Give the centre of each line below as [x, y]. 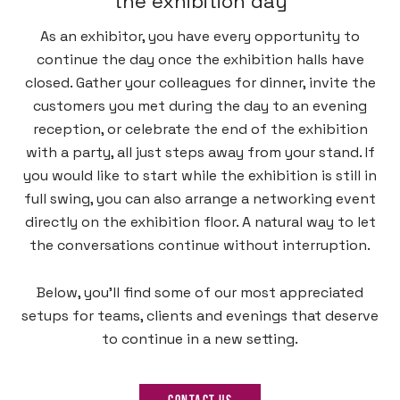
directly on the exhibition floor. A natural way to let [200, 222]
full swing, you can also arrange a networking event [200, 199]
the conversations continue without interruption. [200, 246]
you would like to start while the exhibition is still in [200, 176]
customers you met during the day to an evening [200, 106]
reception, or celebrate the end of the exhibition [200, 129]
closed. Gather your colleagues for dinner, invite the [200, 83]
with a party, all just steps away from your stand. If [200, 153]
